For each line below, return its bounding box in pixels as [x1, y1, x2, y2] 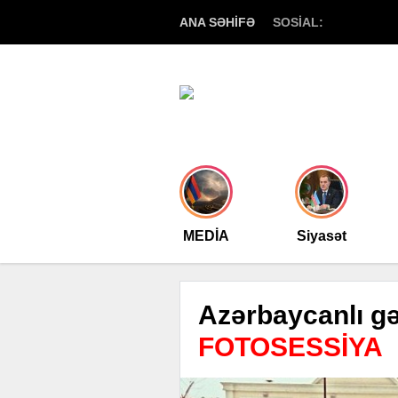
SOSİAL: [273, 15, 323, 29]
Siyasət [297, 228, 346, 243]
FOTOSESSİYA [198, 332, 383, 362]
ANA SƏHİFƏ [179, 15, 255, 29]
